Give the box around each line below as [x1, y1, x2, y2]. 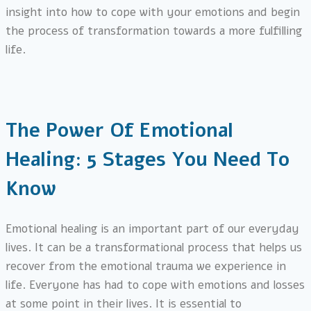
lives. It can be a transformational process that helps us [6, 239, 302, 256]
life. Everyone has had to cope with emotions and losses [6, 277, 305, 294]
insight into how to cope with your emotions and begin [6, 3, 300, 20]
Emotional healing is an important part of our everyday [6, 221, 299, 237]
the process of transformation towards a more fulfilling [6, 22, 302, 39]
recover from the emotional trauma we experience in [6, 258, 286, 275]
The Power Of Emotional [6, 117, 233, 144]
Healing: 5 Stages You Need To [6, 146, 289, 173]
